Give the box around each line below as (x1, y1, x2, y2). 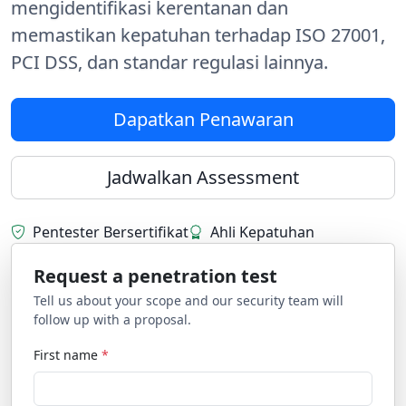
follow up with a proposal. (34, 311, 191, 328)
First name (34, 346, 101, 363)
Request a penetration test (34, 264, 277, 288)
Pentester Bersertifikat (33, 222, 188, 242)
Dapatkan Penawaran (112, 107, 294, 131)
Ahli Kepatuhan (210, 222, 314, 242)
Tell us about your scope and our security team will (34, 292, 343, 309)
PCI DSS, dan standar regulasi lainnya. (11, 50, 328, 74)
